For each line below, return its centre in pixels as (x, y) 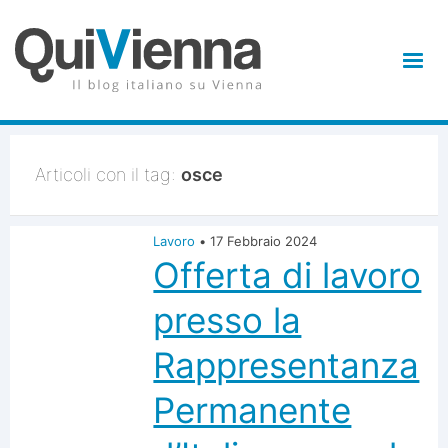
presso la (227, 320)
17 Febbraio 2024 (264, 241)
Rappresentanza (286, 365)
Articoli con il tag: (108, 174)
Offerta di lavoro (287, 275)
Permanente (252, 410)
